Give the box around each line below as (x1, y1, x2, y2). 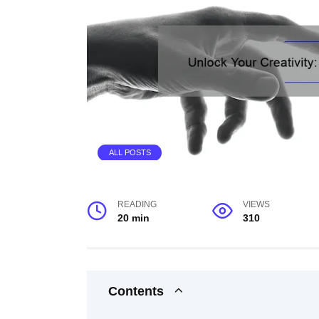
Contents (108, 283, 164, 298)
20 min (117, 211, 150, 224)
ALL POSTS (108, 148, 151, 157)
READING (117, 199, 157, 209)
